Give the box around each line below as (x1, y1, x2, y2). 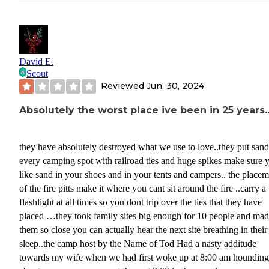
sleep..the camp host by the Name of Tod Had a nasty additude (19, 238, 256, 249)
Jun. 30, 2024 (147, 80, 204, 92)
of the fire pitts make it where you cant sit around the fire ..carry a (19, 183, 266, 193)
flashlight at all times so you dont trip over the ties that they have (19, 196, 262, 207)
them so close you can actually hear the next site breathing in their (19, 224, 267, 235)
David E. (19, 56, 53, 67)
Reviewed (101, 80, 147, 92)
